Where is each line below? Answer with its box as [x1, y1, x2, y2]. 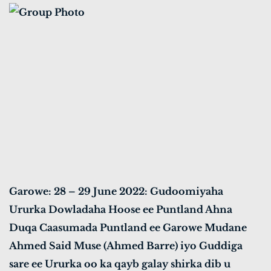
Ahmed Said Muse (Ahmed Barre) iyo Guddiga [9, 240, 243, 252]
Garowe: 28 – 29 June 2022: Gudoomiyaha [9, 185, 223, 198]
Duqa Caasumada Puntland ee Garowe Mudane [9, 221, 247, 234]
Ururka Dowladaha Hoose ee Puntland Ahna [9, 203, 232, 216]
